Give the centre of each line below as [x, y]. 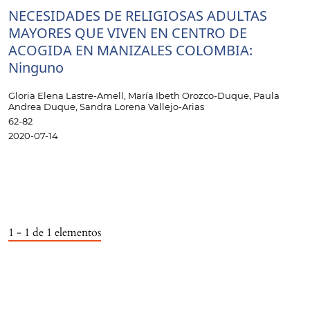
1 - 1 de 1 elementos [55, 232]
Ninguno [36, 67]
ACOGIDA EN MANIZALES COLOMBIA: [130, 50]
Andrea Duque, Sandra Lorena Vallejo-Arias [106, 106]
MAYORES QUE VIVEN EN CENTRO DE [128, 33]
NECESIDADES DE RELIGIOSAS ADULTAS [138, 15]
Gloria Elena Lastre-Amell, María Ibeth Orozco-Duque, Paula [144, 95]
